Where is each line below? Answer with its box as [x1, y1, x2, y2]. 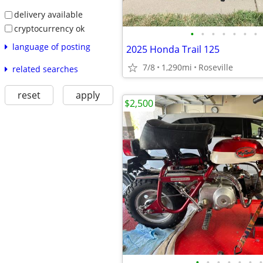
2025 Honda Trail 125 [126, 43, 220, 56]
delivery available [14, 8, 83, 20]
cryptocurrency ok [14, 22, 85, 34]
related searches [12, 63, 78, 75]
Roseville [198, 62, 233, 73]
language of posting [12, 41, 90, 53]
